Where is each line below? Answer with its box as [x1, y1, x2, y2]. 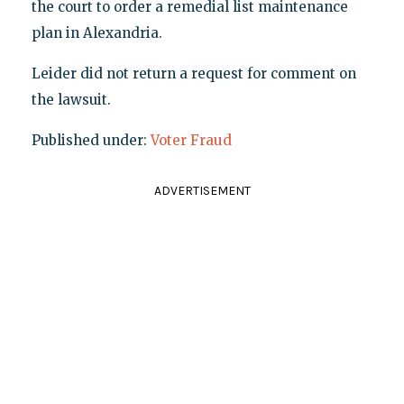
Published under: [31, 131, 151, 149]
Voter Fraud [150, 131, 232, 149]
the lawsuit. [31, 90, 111, 108]
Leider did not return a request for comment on [31, 64, 356, 82]
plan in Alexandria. [31, 23, 162, 41]
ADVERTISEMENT [153, 182, 251, 198]
